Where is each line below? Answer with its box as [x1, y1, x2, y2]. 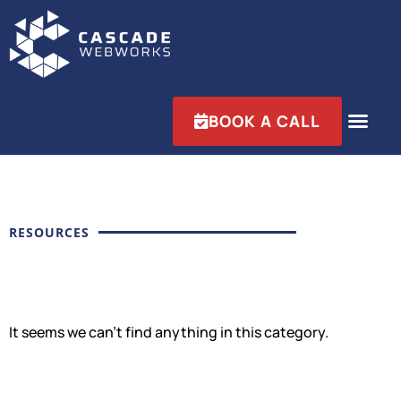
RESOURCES [9, 223, 90, 241]
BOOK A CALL [209, 109, 320, 132]
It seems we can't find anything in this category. [9, 321, 328, 342]
